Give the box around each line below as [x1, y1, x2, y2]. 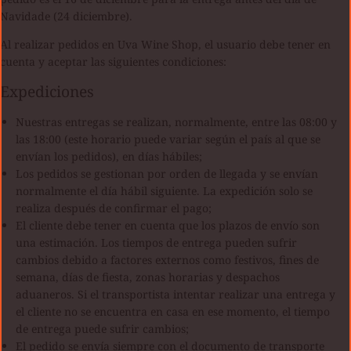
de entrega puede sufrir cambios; [16, 320, 189, 336]
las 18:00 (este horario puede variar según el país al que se [16, 131, 320, 147]
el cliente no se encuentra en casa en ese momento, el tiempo [16, 303, 330, 319]
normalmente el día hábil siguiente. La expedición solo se [16, 183, 313, 198]
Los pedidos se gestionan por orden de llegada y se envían [16, 165, 318, 181]
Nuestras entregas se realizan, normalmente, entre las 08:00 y [16, 114, 337, 129]
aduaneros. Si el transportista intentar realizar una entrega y [16, 286, 335, 302]
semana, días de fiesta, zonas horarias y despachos [16, 269, 280, 284]
